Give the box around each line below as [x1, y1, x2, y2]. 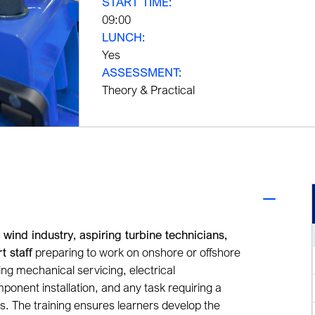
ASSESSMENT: [102, 65, 182, 79]
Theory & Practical [102, 82, 195, 97]
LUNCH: [102, 30, 146, 44]
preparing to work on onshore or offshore [32, 245, 240, 259]
